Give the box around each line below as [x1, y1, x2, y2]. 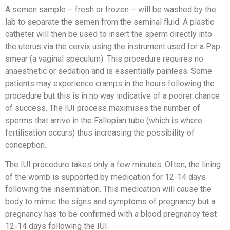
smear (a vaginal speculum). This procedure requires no [5, 53, 203, 64]
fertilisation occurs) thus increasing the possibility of [5, 127, 195, 138]
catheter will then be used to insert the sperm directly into [5, 29, 212, 39]
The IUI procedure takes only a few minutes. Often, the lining [5, 160, 221, 170]
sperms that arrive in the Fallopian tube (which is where [5, 115, 202, 125]
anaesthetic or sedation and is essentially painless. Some [5, 66, 212, 76]
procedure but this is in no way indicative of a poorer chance [5, 90, 220, 101]
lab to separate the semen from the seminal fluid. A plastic [5, 16, 214, 27]
